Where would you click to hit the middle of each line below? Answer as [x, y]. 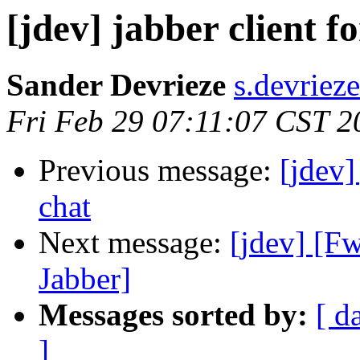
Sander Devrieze [116, 85]
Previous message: [159, 170]
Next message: [134, 243]
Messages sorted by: [173, 315]
